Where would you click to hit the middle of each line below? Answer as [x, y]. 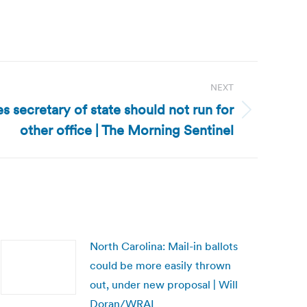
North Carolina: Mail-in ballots [164, 246]
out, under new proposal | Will [164, 284]
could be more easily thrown [160, 265]
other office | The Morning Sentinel [127, 130]
